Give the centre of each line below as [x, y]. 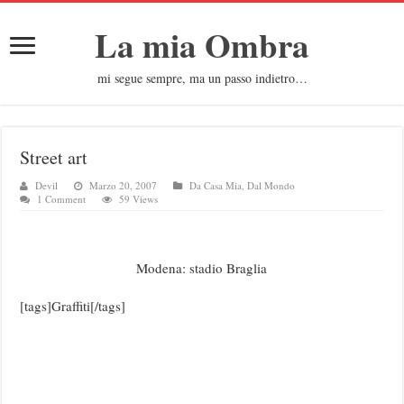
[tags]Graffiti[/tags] [73, 306]
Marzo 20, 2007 [124, 185]
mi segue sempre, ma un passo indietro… [202, 78]
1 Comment [62, 199]
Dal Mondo [271, 185]
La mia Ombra [202, 45]
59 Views [139, 199]
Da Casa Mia [216, 185]
